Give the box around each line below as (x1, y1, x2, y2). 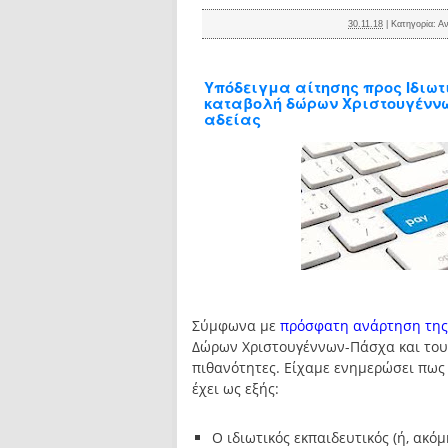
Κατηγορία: (391, 19, 439, 29)
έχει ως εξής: (192, 379, 279, 398)
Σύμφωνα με (192, 316, 280, 335)
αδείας (204, 108, 261, 130)
